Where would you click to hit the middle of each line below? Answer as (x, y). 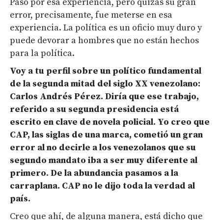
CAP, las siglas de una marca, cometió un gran (106, 135)
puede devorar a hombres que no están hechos (104, 41)
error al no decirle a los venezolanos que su (103, 148)
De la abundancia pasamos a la (114, 173)
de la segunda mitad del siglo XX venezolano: (105, 84)
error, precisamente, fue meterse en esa (91, 15)
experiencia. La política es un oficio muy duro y (106, 28)
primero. (30, 173)
